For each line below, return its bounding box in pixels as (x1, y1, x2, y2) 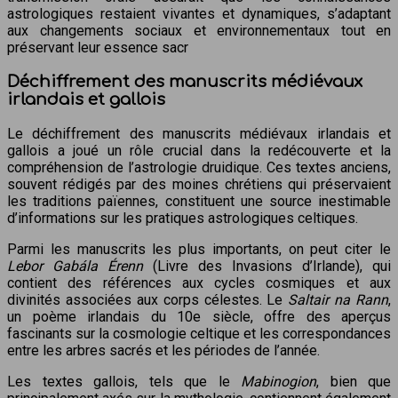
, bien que (316, 372, 391, 390)
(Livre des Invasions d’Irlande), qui (143, 257, 391, 275)
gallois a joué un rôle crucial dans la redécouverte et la (7, 141, 391, 159)
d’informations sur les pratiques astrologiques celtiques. (7, 209, 358, 227)
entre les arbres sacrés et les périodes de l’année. (7, 341, 320, 359)
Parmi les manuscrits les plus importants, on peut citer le (7, 240, 391, 258)
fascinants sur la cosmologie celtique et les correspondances (7, 324, 391, 342)
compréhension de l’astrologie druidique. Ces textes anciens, (7, 158, 391, 176)
